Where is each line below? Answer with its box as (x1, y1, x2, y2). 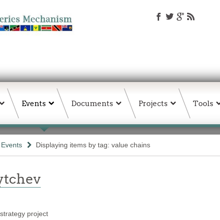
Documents (71, 99, 113, 108)
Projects (138, 99, 167, 108)
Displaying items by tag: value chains (36, 141, 150, 149)
